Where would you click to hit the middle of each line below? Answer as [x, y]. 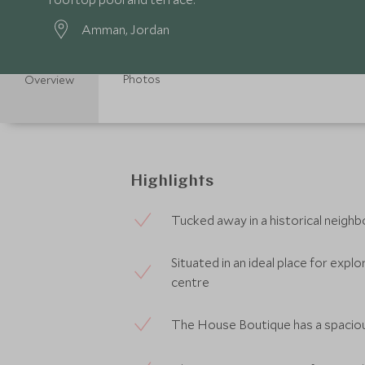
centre [190, 282]
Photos [142, 79]
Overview [49, 80]
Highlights [172, 182]
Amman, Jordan [125, 29]
